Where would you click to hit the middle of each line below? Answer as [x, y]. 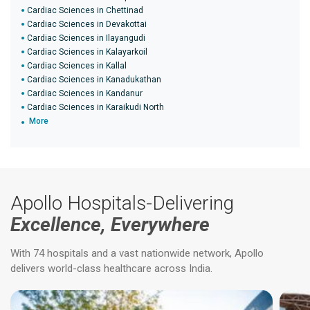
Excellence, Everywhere [110, 225]
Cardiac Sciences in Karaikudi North [95, 107]
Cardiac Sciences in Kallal [77, 66]
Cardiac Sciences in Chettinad [85, 10]
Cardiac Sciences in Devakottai [87, 24]
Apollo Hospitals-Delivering [122, 203]
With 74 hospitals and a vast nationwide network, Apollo [137, 253]
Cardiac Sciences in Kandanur [85, 93]
